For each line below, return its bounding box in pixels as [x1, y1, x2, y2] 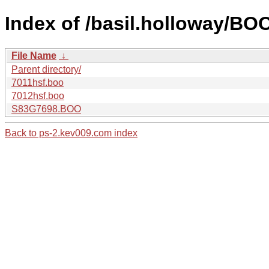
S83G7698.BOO [11, 103, 81, 114]
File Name [11, 50, 56, 61]
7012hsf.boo [11, 90, 64, 101]
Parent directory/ [11, 64, 81, 74]
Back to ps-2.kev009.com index [5, 127, 138, 138]
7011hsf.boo [11, 77, 64, 88]
